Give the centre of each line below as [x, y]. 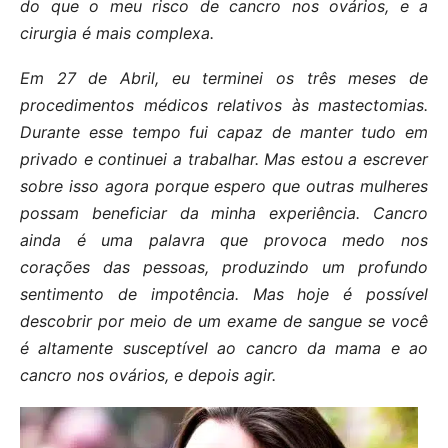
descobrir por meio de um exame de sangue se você [224, 321]
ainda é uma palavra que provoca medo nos [224, 240]
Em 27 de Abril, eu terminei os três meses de [224, 78]
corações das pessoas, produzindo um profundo [224, 267]
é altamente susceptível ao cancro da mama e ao [224, 348]
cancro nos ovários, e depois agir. [148, 375]
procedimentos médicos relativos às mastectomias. [224, 105]
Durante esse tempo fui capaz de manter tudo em [224, 132]
